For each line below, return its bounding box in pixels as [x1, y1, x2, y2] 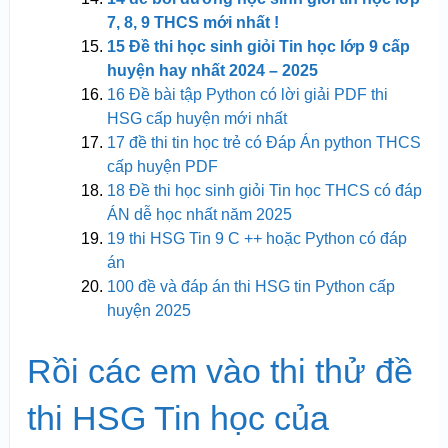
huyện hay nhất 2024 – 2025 [106, 61, 318, 79]
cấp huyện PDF [106, 157, 218, 175]
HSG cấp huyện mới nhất [106, 109, 287, 127]
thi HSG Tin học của [26, 398, 329, 437]
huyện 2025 [106, 301, 191, 319]
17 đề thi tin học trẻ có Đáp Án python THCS [106, 133, 421, 151]
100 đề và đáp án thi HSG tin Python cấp [106, 277, 395, 295]
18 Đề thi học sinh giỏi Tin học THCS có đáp [106, 181, 422, 199]
